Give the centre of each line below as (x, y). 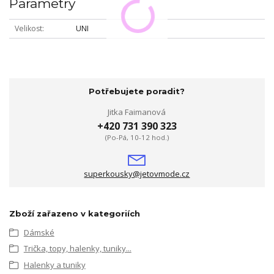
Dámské (39, 232)
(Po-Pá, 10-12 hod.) (137, 138)
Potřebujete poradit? (137, 91)
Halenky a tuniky (54, 265)
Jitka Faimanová (137, 112)
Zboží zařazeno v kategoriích (75, 213)
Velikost (28, 29)
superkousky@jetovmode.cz (137, 173)
